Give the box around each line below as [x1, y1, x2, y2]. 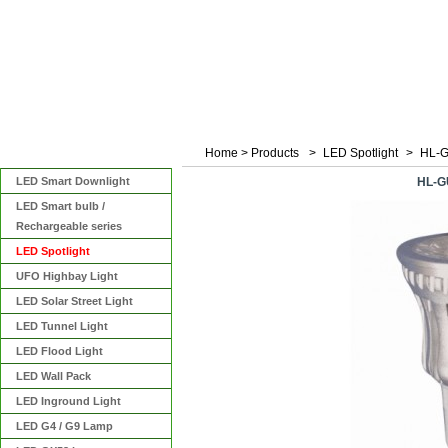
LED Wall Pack [16, 370, 91, 382]
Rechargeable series [16, 220, 122, 232]
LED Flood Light [16, 345, 103, 357]
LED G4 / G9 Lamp [16, 420, 113, 432]
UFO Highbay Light [16, 270, 118, 282]
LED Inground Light [16, 395, 121, 407]
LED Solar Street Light [16, 295, 133, 307]
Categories [15, 148, 72, 160]
